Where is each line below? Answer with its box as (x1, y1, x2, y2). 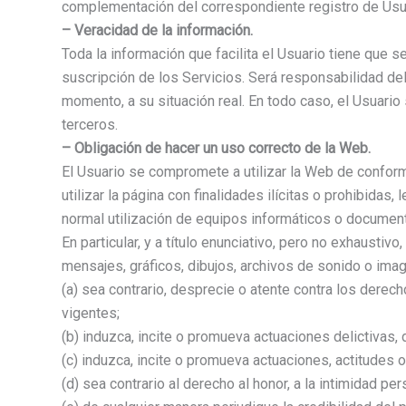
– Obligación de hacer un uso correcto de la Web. (62, 140, 371, 158)
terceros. (62, 116, 118, 134)
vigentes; (62, 304, 120, 323)
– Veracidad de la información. (62, 22, 253, 40)
